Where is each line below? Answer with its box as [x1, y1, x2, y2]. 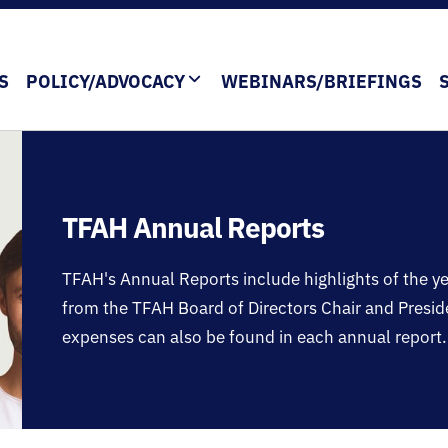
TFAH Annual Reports [62, 208, 325, 246]
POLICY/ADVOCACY [25, 69, 185, 93]
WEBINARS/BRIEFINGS [220, 69, 422, 93]
